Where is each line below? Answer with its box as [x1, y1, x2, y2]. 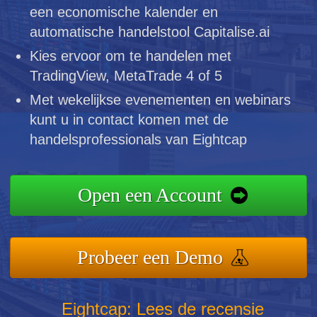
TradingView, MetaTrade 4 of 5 [30, 67, 223, 83]
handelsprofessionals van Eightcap [30, 131, 248, 147]
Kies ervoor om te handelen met [30, 47, 232, 64]
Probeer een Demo [76, 246, 223, 268]
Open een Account [77, 183, 222, 206]
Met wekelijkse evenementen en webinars [30, 91, 292, 108]
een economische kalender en [30, 4, 219, 20]
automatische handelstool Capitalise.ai [30, 23, 270, 40]
